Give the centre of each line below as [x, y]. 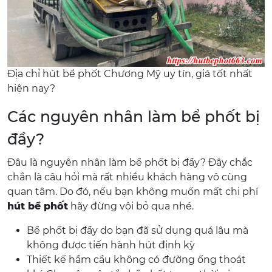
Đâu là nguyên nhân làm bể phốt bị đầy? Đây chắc [130, 162]
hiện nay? [31, 88]
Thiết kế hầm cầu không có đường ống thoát [136, 260]
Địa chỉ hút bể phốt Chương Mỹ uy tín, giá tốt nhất [130, 74]
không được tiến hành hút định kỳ [111, 245]
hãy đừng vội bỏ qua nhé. [131, 206]
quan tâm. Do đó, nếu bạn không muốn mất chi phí [133, 192]
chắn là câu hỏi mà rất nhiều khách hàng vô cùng [127, 177]
